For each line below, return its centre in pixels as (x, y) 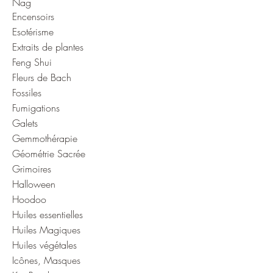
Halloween (34, 184)
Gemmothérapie (45, 138)
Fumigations (36, 108)
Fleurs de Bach (42, 77)
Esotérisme (33, 31)
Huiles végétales (44, 245)
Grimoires (32, 168)
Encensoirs (33, 16)
